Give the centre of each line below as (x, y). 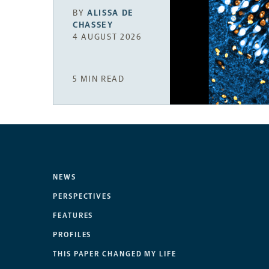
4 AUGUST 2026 (107, 37)
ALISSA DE (111, 13)
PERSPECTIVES (83, 197)
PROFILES (72, 235)
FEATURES (73, 216)
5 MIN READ (99, 79)
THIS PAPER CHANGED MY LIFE (115, 254)
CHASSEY (93, 25)
